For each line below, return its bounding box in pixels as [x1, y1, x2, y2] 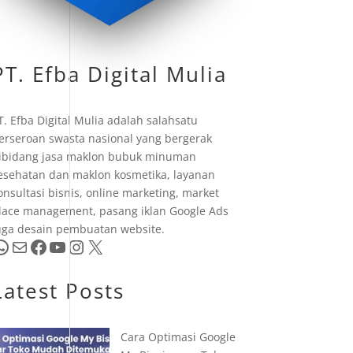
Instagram [65, 232, 84, 259]
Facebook [28, 232, 39, 259]
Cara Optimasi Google [120, 329, 236, 344]
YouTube [46, 232, 58, 259]
